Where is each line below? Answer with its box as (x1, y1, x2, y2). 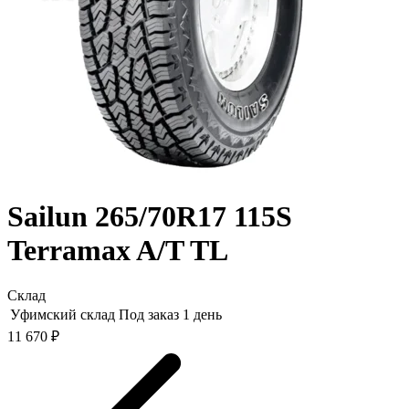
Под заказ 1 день (119, 306, 222, 322)
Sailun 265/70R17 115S (7, 200, 292, 234)
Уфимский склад (10, 306, 115, 322)
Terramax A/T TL (7, 234, 228, 267)
